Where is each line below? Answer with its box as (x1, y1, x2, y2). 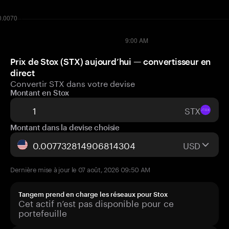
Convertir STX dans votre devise (10, 76, 135, 89)
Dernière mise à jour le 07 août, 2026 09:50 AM (10, 164, 151, 174)
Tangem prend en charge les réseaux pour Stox (18, 190, 168, 198)
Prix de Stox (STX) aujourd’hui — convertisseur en (10, 56, 211, 66)
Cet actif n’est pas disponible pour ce (18, 196, 174, 209)
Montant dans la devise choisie (10, 123, 120, 132)
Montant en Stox (10, 88, 69, 97)
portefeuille (18, 205, 67, 219)
